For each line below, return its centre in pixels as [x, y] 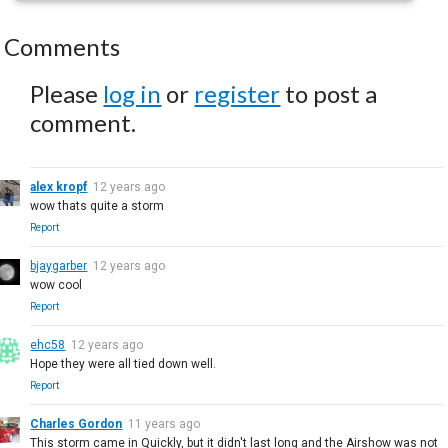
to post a [329, 93]
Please [67, 93]
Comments [62, 46]
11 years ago [164, 423]
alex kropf [59, 186]
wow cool [56, 284]
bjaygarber [59, 265]
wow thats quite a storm [97, 205]
